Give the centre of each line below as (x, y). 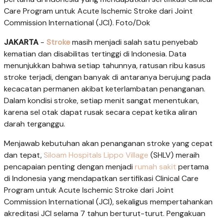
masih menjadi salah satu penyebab (134, 42)
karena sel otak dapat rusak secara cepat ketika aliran (100, 112)
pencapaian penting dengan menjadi (69, 166)
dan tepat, (24, 155)
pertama (192, 166)
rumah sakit (155, 166)
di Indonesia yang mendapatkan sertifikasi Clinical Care (101, 178)
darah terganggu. (35, 124)
